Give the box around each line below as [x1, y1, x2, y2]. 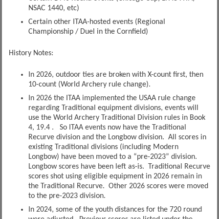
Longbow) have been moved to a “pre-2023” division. [28, 153, 199, 161]
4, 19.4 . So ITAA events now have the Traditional [28, 124, 186, 132]
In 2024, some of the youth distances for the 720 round [28, 206, 202, 214]
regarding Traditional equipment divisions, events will [28, 104, 198, 112]
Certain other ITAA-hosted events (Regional [28, 18, 165, 26]
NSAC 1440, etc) [28, 4, 79, 13]
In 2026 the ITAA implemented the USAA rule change [28, 94, 196, 103]
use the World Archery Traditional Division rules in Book [28, 114, 205, 122]
